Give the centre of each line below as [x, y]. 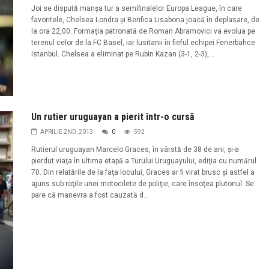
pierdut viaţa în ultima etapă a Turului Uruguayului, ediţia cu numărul [144, 161]
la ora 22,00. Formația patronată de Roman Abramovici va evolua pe [143, 31]
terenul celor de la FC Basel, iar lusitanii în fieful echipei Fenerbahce [143, 42]
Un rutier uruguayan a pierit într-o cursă [113, 117]
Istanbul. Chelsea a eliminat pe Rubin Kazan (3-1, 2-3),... [122, 54]
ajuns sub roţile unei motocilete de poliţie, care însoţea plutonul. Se [142, 184]
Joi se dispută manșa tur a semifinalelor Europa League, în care [136, 8]
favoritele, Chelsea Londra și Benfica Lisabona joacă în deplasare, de [145, 20]
